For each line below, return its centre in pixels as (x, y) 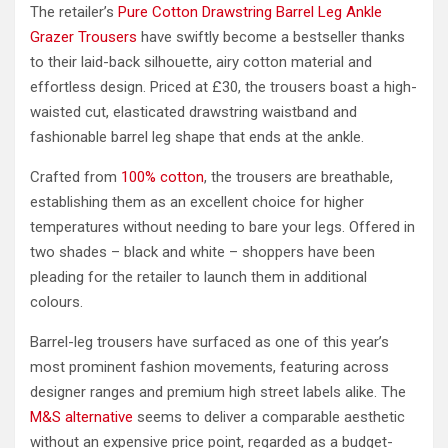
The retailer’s (74, 12)
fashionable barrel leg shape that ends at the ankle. (197, 137)
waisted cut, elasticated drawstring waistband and (193, 112)
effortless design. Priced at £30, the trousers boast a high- (223, 87)
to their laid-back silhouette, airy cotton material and (201, 62)
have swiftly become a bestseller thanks (271, 37)
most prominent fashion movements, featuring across (209, 367)
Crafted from (75, 177)
